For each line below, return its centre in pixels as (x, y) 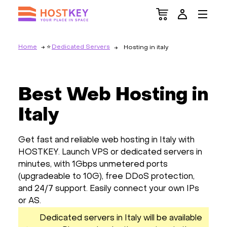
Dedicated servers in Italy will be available (121, 218)
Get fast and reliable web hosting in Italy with (106, 140)
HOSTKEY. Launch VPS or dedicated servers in (110, 153)
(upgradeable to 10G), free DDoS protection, (106, 177)
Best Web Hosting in (113, 96)
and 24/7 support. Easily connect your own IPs (109, 189)
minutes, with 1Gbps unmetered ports (93, 165)
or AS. (30, 201)
